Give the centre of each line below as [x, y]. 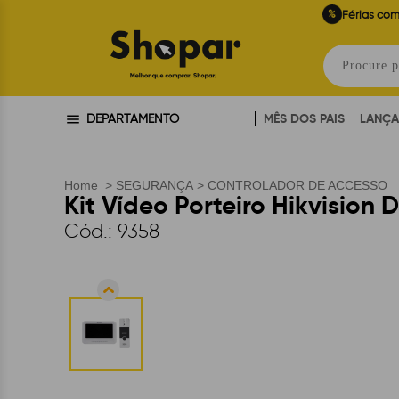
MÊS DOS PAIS [304, 118]
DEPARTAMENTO [133, 119]
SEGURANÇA [155, 185]
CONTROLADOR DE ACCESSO [297, 185]
